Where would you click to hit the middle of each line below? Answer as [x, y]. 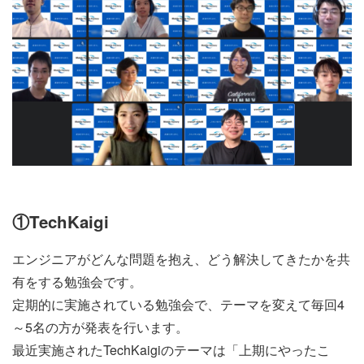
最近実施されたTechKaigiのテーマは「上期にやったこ [171, 349]
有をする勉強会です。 [77, 281]
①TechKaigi [61, 222]
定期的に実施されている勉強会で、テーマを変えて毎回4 [178, 304]
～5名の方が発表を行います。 [100, 327]
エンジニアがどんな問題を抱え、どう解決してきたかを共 [181, 258]
